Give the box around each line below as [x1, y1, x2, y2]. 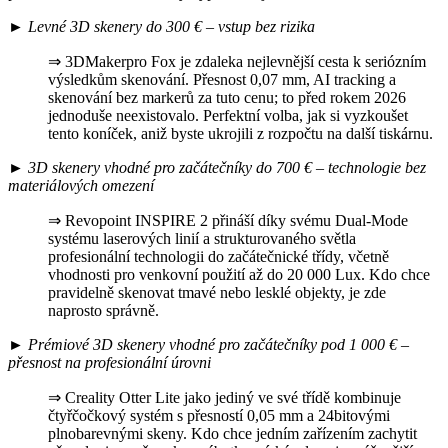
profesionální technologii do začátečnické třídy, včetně [48, 247, 389, 265]
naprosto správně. [48, 301, 159, 319]
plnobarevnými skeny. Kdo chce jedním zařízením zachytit [48, 424, 417, 442]
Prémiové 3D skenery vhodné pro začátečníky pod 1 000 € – [28, 335, 409, 353]
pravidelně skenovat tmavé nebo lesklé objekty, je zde [48, 283, 386, 301]
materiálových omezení [8, 176, 154, 194]
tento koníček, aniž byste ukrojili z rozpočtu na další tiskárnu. [48, 124, 433, 142]
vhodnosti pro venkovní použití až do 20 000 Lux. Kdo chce [48, 265, 430, 283]
